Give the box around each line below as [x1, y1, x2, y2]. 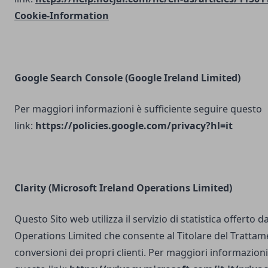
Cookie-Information [14, 9, 109, 22]
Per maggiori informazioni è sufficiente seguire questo [14, 102, 262, 115]
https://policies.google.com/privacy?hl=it [35, 119, 233, 132]
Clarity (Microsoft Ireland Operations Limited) [14, 181, 232, 194]
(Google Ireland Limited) [125, 71, 240, 84]
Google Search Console [14, 71, 125, 84]
